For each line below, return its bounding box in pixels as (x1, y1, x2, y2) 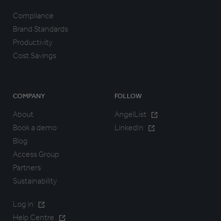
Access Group (13, 149, 59, 159)
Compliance (13, 11, 54, 21)
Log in (13, 199, 34, 209)
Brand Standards (13, 24, 68, 34)
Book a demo (13, 123, 57, 133)
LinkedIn (114, 123, 144, 133)
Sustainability (13, 176, 57, 186)
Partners (13, 163, 41, 173)
